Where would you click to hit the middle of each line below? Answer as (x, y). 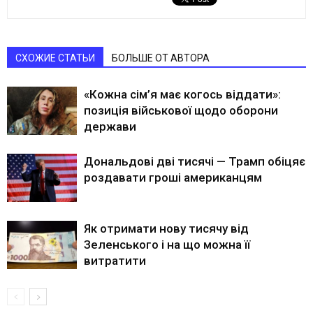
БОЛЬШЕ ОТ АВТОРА (161, 58)
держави (110, 127)
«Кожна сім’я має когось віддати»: (182, 95)
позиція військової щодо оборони (181, 111)
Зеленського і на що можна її (167, 245)
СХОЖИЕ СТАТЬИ (55, 58)
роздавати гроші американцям (173, 178)
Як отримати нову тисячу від (166, 229)
